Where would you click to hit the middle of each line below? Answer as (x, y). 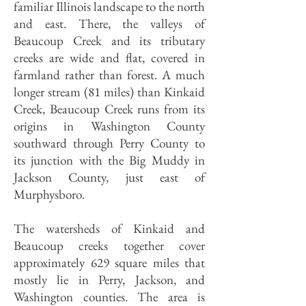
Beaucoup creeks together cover (109, 246)
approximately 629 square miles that (109, 263)
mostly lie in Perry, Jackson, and (109, 280)
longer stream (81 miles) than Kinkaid (109, 92)
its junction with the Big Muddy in (109, 160)
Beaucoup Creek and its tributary (109, 41)
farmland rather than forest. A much (109, 75)
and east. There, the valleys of (109, 24)
